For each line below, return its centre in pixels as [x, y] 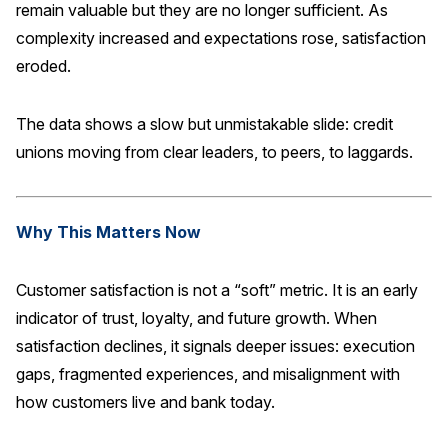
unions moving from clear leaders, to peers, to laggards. [214, 152]
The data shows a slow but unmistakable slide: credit [204, 124]
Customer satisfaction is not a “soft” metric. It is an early [217, 290]
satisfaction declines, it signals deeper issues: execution [215, 346]
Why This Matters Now [108, 231]
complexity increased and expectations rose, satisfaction [221, 37]
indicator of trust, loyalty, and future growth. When [196, 318]
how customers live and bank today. [145, 402]
